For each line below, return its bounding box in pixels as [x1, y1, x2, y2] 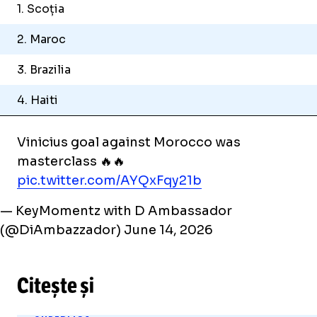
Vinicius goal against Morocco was [17, 134, 241, 151]
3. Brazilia [17, 62, 71, 78]
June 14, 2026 [123, 222, 213, 238]
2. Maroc [17, 32, 66, 47]
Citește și [17, 272, 94, 299]
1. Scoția [17, 1, 64, 17]
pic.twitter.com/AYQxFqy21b [17, 173, 202, 189]
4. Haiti [17, 93, 58, 108]
